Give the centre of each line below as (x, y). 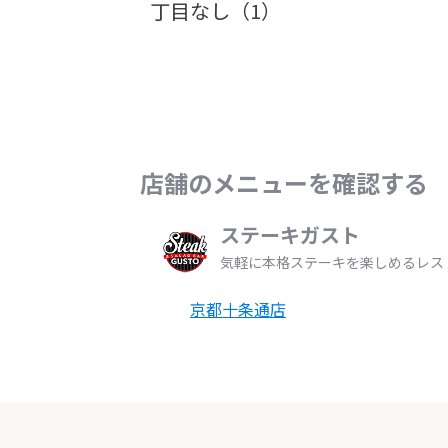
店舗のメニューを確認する (284, 182)
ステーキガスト (290, 234)
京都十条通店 (238, 309)
